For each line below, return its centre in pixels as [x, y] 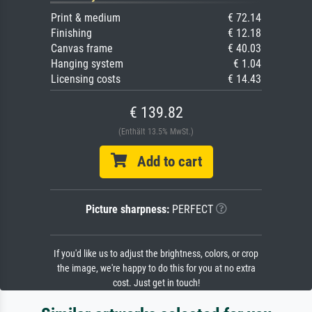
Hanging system [87, 63]
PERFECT [191, 209]
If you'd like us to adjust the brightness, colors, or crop [156, 253]
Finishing [71, 33]
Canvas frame [82, 48]
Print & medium [86, 17]
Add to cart [164, 161]
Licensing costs [86, 79]
